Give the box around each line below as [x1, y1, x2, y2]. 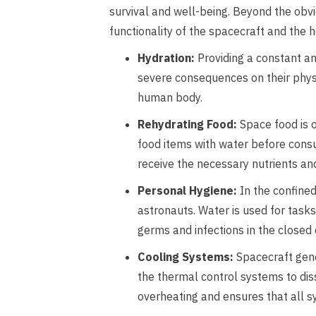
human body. [138, 90, 202, 104]
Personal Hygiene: [138, 183, 237, 197]
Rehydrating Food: [138, 117, 237, 131]
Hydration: [138, 51, 195, 65]
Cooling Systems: [138, 250, 233, 264]
